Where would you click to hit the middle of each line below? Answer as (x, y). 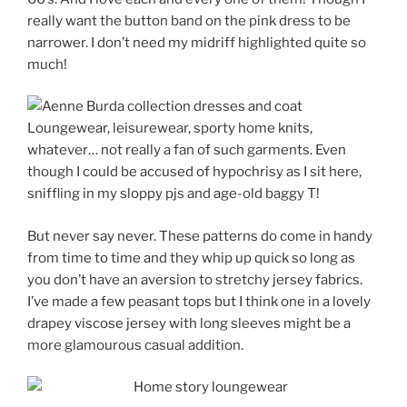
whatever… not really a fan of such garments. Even (187, 150)
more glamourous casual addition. (135, 345)
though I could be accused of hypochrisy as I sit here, (194, 172)
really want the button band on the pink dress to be (189, 20)
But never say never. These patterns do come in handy (200, 236)
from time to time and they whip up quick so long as (191, 258)
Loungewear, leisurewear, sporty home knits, (170, 129)
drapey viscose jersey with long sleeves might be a (189, 323)
